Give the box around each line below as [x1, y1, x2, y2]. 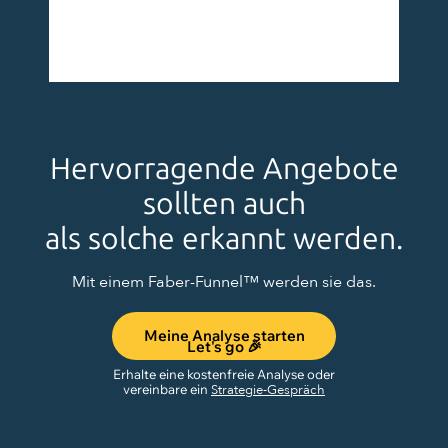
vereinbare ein [123, 380, 211, 397]
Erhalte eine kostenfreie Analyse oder [113, 365, 335, 382]
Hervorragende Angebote [49, 150, 399, 187]
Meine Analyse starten [143, 326, 305, 346]
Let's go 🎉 [186, 336, 262, 356]
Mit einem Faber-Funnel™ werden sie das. [72, 270, 376, 293]
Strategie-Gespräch [211, 380, 325, 399]
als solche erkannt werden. [45, 220, 403, 257]
